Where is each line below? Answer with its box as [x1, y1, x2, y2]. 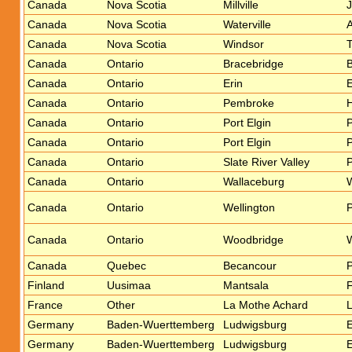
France [27, 299, 63, 311]
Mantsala [223, 279, 269, 291]
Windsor [223, 38, 264, 50]
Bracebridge [223, 57, 284, 70]
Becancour [223, 259, 277, 272]
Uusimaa [107, 279, 151, 291]
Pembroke [223, 97, 274, 109]
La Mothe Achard [223, 299, 308, 311]
